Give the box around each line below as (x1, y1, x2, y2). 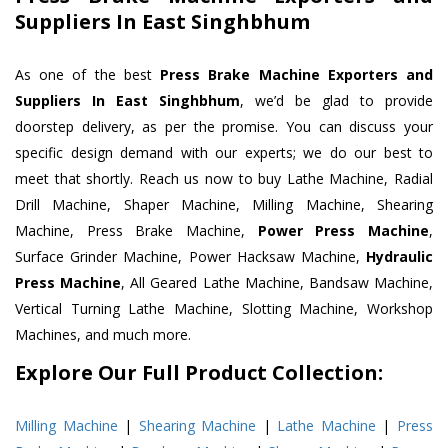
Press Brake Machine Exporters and (160, 65, 434, 85)
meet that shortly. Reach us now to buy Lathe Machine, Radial (15, 169, 433, 189)
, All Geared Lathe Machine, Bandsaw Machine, (121, 273, 434, 293)
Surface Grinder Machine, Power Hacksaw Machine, (15, 247, 366, 267)
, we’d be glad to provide (240, 91, 433, 111)
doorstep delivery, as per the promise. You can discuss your (15, 117, 433, 137)
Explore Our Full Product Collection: (15, 359, 383, 387)
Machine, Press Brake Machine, (15, 221, 258, 241)
